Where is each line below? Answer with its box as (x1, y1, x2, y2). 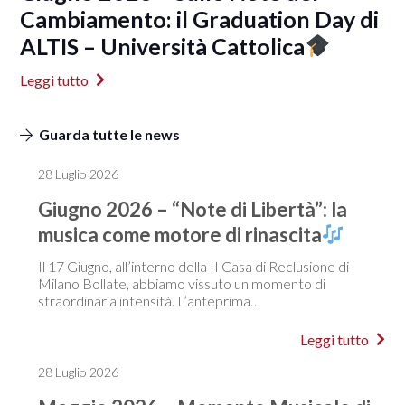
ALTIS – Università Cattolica (20, 32, 306, 60)
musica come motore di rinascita (37, 221, 322, 247)
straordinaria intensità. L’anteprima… (37, 291, 260, 309)
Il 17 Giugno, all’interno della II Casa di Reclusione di (37, 257, 349, 275)
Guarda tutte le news (38, 125, 180, 143)
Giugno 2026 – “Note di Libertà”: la (37, 196, 347, 221)
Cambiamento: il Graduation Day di (20, 5, 380, 33)
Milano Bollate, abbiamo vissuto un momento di (37, 274, 325, 292)
